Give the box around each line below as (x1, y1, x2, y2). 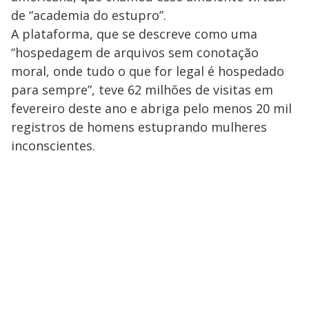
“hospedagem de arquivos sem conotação (11, 43, 259, 61)
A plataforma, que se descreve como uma (11, 25, 257, 42)
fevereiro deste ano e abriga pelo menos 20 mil (11, 99, 292, 117)
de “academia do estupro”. (11, 6, 166, 23)
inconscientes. (11, 137, 95, 154)
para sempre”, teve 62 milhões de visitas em (11, 81, 273, 98)
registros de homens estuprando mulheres (11, 118, 267, 135)
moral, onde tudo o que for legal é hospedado (11, 62, 284, 79)
